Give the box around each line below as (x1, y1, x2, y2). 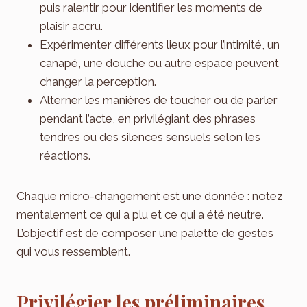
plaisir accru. (40, 19, 103, 33)
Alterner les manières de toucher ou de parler (40, 93, 278, 107)
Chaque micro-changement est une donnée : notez (16, 188, 283, 203)
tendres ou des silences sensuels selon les (40, 130, 260, 144)
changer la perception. (40, 74, 156, 88)
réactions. (40, 148, 90, 162)
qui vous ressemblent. (16, 244, 130, 258)
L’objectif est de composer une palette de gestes (16, 225, 273, 240)
